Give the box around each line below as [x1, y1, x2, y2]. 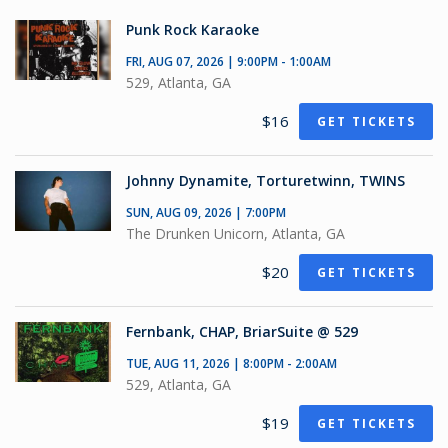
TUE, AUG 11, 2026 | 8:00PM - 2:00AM [126, 355, 337, 372]
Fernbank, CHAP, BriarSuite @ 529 [126, 322, 358, 341]
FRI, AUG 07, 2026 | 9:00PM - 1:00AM [126, 53, 331, 70]
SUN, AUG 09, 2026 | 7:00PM [126, 204, 286, 221]
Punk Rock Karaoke [126, 20, 259, 39]
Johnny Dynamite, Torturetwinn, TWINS [126, 171, 405, 190]
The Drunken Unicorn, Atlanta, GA [126, 224, 345, 243]
